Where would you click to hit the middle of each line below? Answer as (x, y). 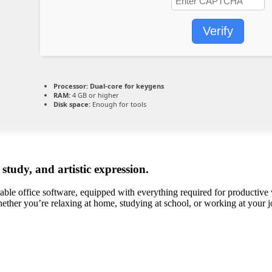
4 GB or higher (95, 95)
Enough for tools (118, 104)
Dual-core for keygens (126, 86)
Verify (218, 31)
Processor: (71, 86)
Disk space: (72, 104)
